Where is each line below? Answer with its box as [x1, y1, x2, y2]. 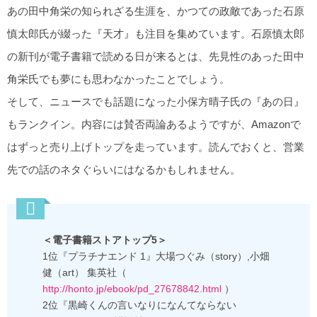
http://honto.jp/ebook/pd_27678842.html [42, 283, 221, 295]
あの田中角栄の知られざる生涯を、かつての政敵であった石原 [7, 5, 304, 18]
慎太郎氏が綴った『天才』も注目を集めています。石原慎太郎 [7, 28, 304, 40]
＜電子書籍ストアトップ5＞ [42, 234, 167, 246]
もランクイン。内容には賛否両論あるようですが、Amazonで [7, 118, 301, 131]
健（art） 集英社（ [42, 267, 127, 279]
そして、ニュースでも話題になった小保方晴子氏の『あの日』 [7, 96, 304, 108]
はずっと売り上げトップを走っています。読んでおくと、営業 [7, 141, 304, 154]
